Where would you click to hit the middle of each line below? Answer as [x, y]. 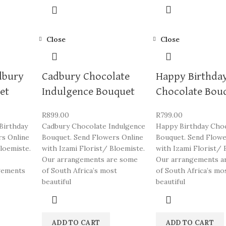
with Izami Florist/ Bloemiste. [93, 148]
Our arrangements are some [90, 159]
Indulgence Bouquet [88, 92]
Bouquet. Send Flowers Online [92, 137]
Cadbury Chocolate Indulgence [93, 126]
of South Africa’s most [79, 171]
